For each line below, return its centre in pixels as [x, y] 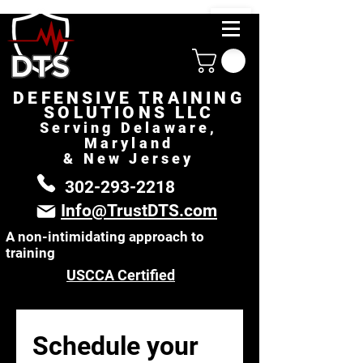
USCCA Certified [121, 275]
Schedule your [115, 346]
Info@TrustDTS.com [139, 210]
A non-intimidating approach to [105, 236]
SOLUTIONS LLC [129, 112]
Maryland [129, 143]
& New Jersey [129, 158]
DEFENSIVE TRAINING [129, 98]
